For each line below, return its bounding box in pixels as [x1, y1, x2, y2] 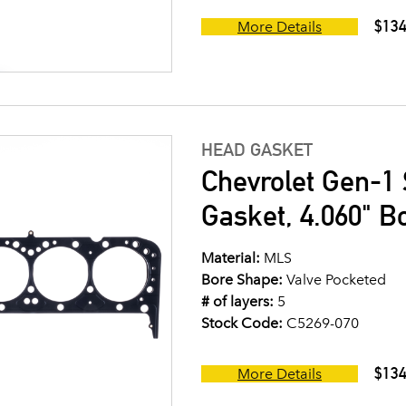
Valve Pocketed [283, 271, 386, 288]
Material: [201, 249, 260, 266]
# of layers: [201, 293, 274, 310]
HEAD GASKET [201, 139, 313, 160]
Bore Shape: [201, 271, 283, 288]
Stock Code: [201, 314, 283, 332]
